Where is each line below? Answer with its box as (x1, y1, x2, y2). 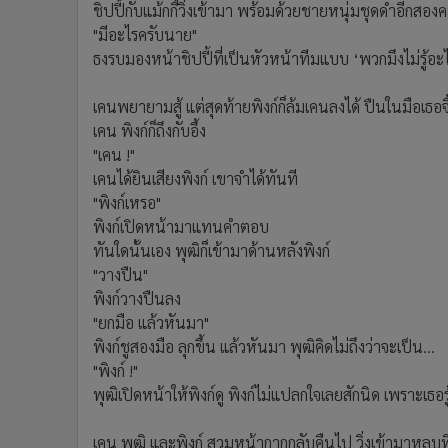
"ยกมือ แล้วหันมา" (93, 312, 209, 333)
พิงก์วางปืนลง (93, 288, 181, 309)
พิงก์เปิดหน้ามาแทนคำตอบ (93, 216, 269, 237)
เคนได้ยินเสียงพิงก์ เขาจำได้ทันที (93, 168, 298, 189)
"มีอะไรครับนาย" (93, 24, 197, 45)
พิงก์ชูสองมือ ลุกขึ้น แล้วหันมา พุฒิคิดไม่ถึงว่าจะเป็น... (93, 336, 435, 357)
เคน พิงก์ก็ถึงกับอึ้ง (93, 120, 206, 141)
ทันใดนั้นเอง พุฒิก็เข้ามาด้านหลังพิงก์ (93, 240, 330, 261)
